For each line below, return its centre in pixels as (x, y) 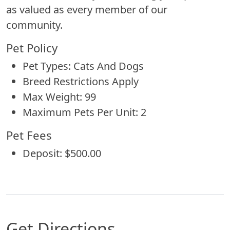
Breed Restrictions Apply (81, 81)
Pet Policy (32, 47)
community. (34, 25)
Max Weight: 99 (59, 97)
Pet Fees (29, 135)
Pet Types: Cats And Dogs (83, 66)
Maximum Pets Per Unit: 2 (84, 112)
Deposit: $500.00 (62, 153)
